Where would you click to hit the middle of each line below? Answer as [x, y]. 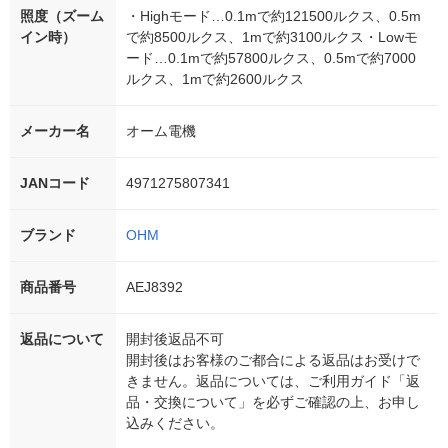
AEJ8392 [154, 287]
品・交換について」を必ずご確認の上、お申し [273, 402]
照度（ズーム [62, 16]
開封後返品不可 [175, 339]
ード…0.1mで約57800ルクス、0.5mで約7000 [271, 58]
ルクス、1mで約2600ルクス [215, 79]
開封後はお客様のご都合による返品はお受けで [273, 360]
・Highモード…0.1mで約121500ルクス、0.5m [273, 16]
